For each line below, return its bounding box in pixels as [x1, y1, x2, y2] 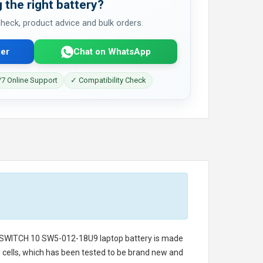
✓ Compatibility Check [70, 76, 146, 85]
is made [152, 234, 183, 243]
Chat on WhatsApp [73, 46, 151, 57]
